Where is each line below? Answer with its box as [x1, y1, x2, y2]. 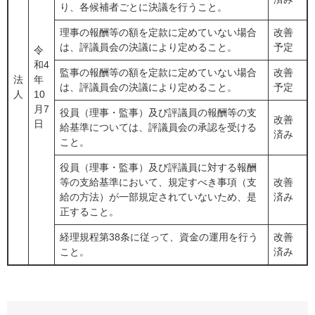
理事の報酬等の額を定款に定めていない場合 [60, 27, 257, 39]
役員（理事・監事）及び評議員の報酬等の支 [60, 107, 257, 119]
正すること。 [60, 206, 119, 218]
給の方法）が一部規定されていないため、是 [60, 191, 257, 203]
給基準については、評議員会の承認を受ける [60, 122, 257, 134]
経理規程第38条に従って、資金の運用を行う [60, 231, 258, 243]
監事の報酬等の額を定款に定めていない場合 [60, 67, 257, 79]
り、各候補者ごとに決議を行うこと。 [60, 1, 227, 13]
